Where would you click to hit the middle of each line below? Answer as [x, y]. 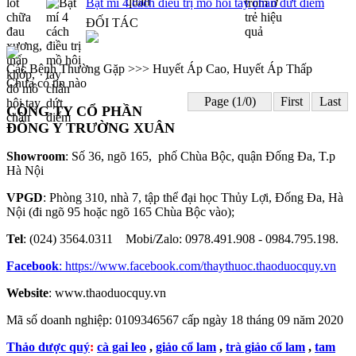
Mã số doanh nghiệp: [61, 320]
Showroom [36, 156]
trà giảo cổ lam [265, 347]
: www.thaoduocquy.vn [107, 293]
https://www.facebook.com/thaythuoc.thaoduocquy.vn [201, 266]
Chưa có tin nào [46, 83]
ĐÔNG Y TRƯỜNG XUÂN [91, 128]
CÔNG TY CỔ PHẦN [74, 111]
